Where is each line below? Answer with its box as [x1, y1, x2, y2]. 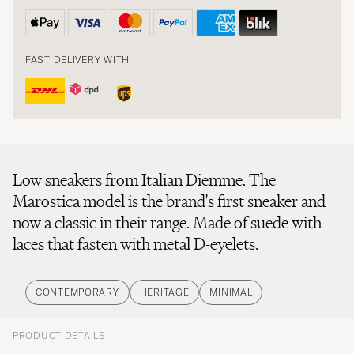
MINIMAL [209, 285, 253, 298]
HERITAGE [139, 285, 190, 298]
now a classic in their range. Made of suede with [13, 211, 322, 233]
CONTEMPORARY [36, 285, 119, 298]
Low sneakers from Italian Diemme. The [13, 168, 276, 190]
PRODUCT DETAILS [13, 329, 106, 341]
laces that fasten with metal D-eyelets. [13, 232, 258, 254]
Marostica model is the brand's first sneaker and [13, 190, 326, 212]
